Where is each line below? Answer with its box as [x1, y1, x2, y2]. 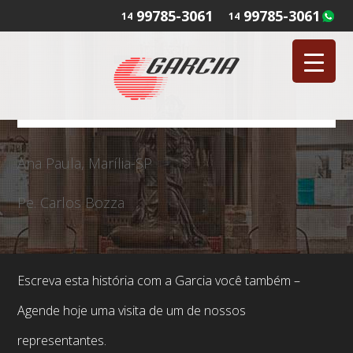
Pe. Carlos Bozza [17, 193, 125, 213]
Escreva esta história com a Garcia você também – [17, 272, 301, 290]
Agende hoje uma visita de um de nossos [17, 302, 247, 320]
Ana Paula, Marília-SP [17, 154, 153, 173]
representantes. [17, 332, 107, 350]
